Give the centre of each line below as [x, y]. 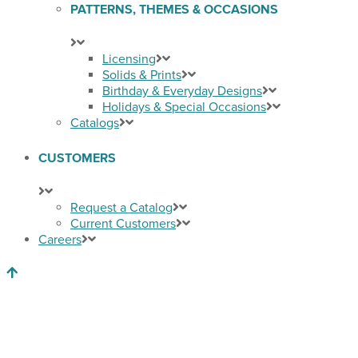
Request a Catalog [121, 207]
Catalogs [95, 123]
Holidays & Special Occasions [184, 107]
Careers [60, 239]
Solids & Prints [142, 75]
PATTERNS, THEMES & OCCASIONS [174, 9]
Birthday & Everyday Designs [182, 91]
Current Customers [123, 223]
